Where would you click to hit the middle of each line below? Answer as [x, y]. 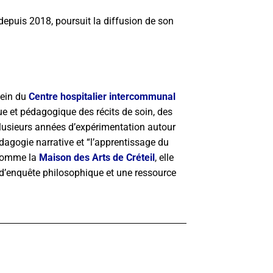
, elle [164, 158]
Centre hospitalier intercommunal [102, 97]
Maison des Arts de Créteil [97, 158]
